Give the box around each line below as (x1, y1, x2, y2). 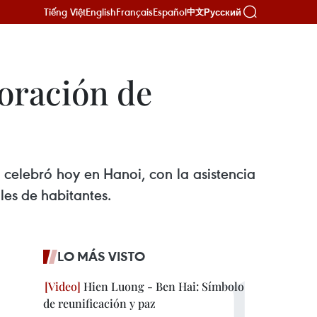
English (86, 5, 116, 18)
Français (116, 5, 153, 18)
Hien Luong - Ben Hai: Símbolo (81, 279, 244, 294)
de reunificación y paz (43, 296, 156, 311)
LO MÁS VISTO (57, 248, 145, 265)
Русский (204, 6, 241, 18)
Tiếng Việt (44, 5, 86, 18)
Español (153, 5, 187, 18)
